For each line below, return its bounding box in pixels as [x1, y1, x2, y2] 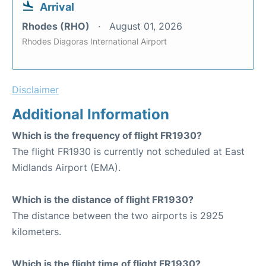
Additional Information [12, 106, 169, 123]
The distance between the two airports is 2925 [12, 210, 224, 221]
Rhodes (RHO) [22, 20, 92, 32]
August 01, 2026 [109, 20, 182, 32]
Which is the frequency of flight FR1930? [12, 129, 202, 141]
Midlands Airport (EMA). [12, 161, 121, 173]
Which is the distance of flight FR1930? [12, 194, 194, 205]
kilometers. [12, 226, 61, 237]
